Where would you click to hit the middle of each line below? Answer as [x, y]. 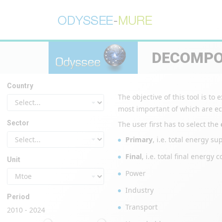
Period [18, 196]
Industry [139, 190]
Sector [18, 123]
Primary [139, 139]
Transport [141, 207]
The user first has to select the [169, 124]
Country [20, 86]
